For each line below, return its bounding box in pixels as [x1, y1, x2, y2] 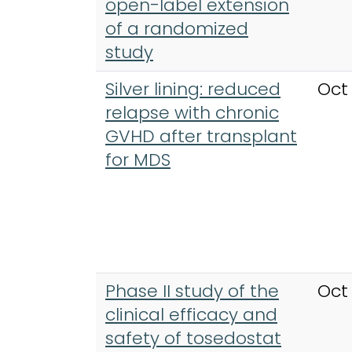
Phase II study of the [105, 278, 279, 303]
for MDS [105, 147, 170, 172]
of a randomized [105, 16, 248, 41]
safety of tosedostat [105, 325, 281, 350]
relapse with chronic [105, 100, 279, 125]
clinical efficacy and [105, 302, 277, 327]
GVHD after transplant [105, 123, 297, 148]
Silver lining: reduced [105, 76, 280, 101]
